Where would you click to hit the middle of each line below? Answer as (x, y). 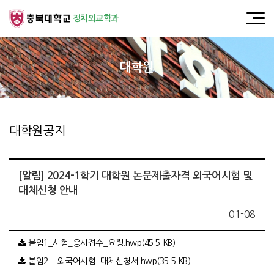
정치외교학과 (95, 18)
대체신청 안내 (48, 191)
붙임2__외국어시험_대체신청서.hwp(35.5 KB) (108, 261)
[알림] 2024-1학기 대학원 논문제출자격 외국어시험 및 (135, 176)
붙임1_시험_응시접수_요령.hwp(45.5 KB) (101, 243)
